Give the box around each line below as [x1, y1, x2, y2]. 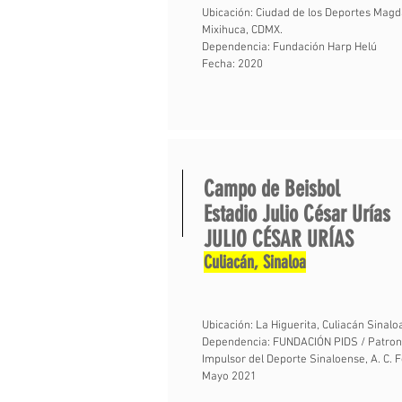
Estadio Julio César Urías [204, 201, 396, 227]
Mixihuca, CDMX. [202, 23, 283, 38]
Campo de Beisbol [204, 176, 340, 202]
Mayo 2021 [202, 370, 257, 384]
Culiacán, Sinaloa [204, 251, 306, 273]
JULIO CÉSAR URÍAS [204, 226, 354, 252]
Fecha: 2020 [202, 57, 263, 72]
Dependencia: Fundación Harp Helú [202, 40, 377, 55]
